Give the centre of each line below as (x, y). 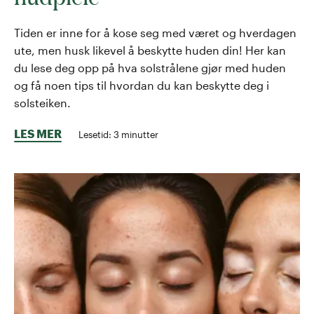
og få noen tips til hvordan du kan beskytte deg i (142, 85)
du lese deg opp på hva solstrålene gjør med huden (150, 67)
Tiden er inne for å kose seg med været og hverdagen (155, 32)
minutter (139, 134)
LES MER (38, 133)
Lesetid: (96, 134)
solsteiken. (42, 102)
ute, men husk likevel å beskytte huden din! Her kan (150, 50)
